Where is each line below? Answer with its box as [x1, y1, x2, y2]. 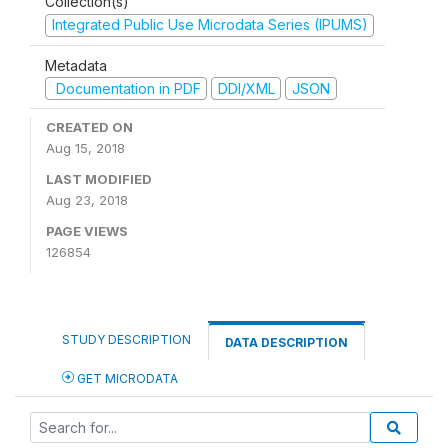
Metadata [45, 56, 107, 74]
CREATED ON [46, 119, 133, 135]
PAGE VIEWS [46, 223, 128, 239]
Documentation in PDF [51, 79, 201, 97]
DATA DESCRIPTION [225, 335, 348, 350]
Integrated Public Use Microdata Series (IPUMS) [51, 16, 368, 33]
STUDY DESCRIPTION [62, 332, 191, 347]
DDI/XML [217, 79, 275, 97]
